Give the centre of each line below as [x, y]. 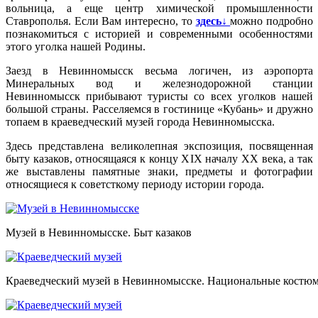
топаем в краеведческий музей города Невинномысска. [140, 122]
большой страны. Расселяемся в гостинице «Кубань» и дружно [159, 109]
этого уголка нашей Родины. [76, 47]
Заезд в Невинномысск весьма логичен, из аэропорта [159, 71]
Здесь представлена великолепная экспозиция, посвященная [159, 146]
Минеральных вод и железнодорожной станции [159, 84]
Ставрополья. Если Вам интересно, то [101, 21]
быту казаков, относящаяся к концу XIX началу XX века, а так [159, 159]
